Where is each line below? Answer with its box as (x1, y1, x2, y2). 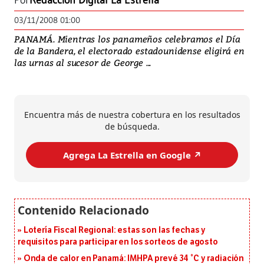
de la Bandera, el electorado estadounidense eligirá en (14, 45, 245, 57)
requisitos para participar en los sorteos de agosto (18, 237, 218, 247)
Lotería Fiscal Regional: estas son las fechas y (23, 225, 206, 236)
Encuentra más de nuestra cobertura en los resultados (24, 109, 240, 121)
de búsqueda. (104, 121, 160, 133)
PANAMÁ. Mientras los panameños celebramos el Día (14, 33, 240, 45)
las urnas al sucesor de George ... (14, 57, 151, 69)
